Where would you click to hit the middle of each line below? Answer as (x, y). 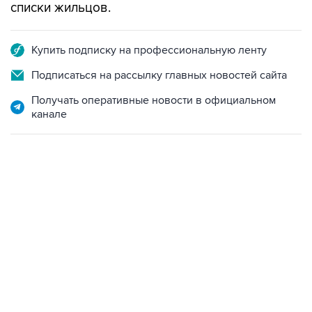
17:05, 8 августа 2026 (54, 210)
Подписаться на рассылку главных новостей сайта (159, 75)
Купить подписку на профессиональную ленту (149, 50)
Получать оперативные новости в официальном (154, 100)
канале (49, 114)
